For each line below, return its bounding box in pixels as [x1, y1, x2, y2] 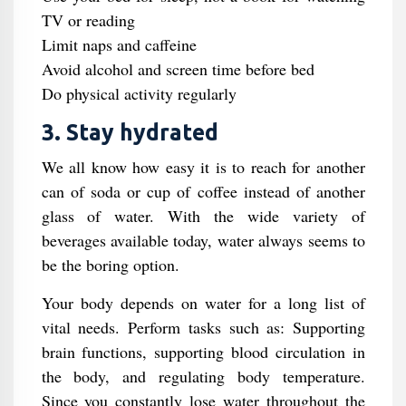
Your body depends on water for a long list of [41, 292, 365, 314]
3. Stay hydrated [41, 120, 218, 145]
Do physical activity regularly [41, 82, 237, 104]
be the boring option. [41, 254, 179, 275]
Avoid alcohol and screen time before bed [41, 58, 314, 80]
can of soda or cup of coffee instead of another [41, 180, 365, 202]
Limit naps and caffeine [41, 34, 197, 55]
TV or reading [41, 9, 135, 31]
